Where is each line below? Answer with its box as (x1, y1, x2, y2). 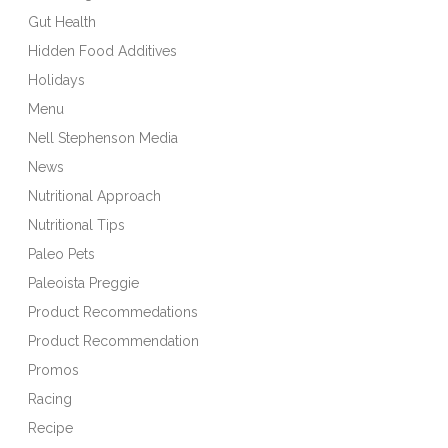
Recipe (28, 419, 74, 436)
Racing (28, 390, 73, 407)
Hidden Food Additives (28, 42, 178, 59)
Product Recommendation (28, 332, 200, 349)
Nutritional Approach (28, 187, 162, 204)
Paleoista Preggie (28, 274, 140, 291)
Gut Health (28, 13, 97, 30)
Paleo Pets (28, 245, 96, 262)
